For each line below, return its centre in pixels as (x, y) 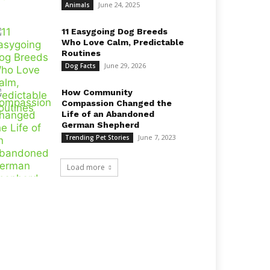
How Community (97, 92)
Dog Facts (80, 66)
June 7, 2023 (157, 137)
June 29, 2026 (125, 65)
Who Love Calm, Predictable (123, 42)
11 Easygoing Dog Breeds (115, 31)
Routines (81, 53)
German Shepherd (100, 125)
